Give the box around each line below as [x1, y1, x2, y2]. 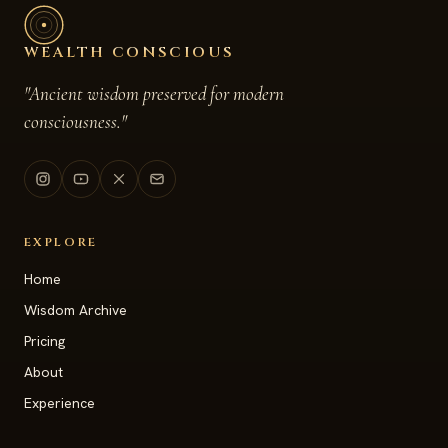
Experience [24, 393, 95, 412]
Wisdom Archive [24, 300, 127, 319]
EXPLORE [24, 233, 98, 250]
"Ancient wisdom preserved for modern [24, 81, 284, 105]
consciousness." [24, 109, 127, 133]
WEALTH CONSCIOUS [24, 41, 235, 63]
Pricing [24, 331, 65, 350]
